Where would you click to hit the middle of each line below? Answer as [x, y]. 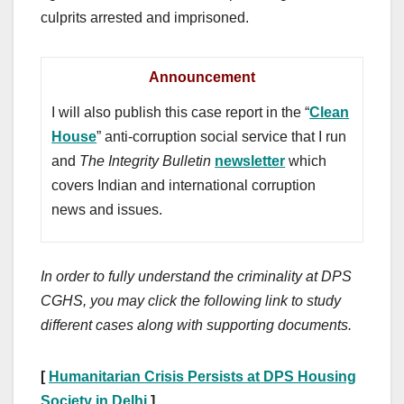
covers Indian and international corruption [184, 186]
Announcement [202, 77]
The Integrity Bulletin [146, 161]
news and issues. [107, 210]
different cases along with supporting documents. [196, 325]
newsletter [250, 161]
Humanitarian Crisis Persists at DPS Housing [202, 376]
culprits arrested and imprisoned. [145, 17]
